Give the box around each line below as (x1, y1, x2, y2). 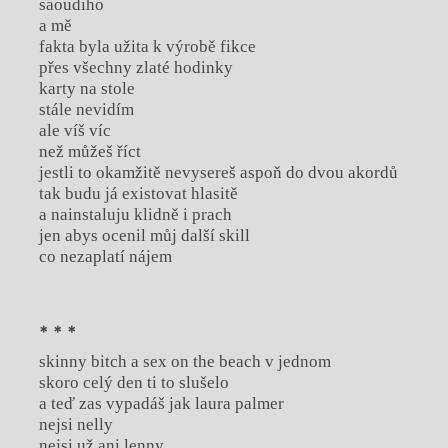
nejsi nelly (38, 415, 113, 435)
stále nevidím (38, 99, 134, 119)
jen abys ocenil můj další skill (38, 225, 250, 245)
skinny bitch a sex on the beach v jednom (38, 352, 331, 372)
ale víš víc (38, 120, 111, 140)
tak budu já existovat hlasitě (38, 183, 238, 203)
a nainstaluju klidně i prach (38, 204, 232, 224)
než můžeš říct (38, 141, 141, 161)
